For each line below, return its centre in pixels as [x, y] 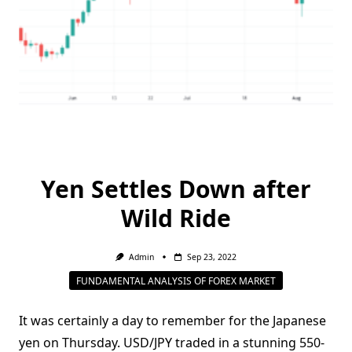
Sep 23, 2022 [211, 257]
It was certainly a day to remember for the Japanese [172, 321]
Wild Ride [176, 218]
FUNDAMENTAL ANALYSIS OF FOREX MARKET [176, 280]
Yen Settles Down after [176, 189]
